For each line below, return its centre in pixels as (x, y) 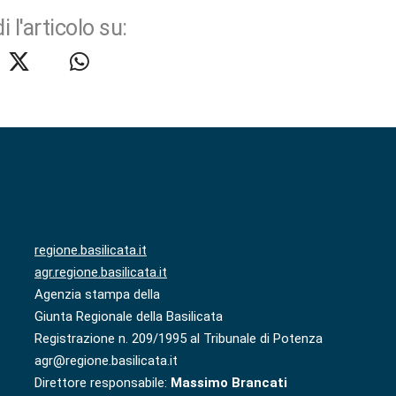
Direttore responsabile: (103, 383)
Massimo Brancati (229, 383)
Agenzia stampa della (97, 295)
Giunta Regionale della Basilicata (129, 317)
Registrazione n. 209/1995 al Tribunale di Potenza (179, 339)
